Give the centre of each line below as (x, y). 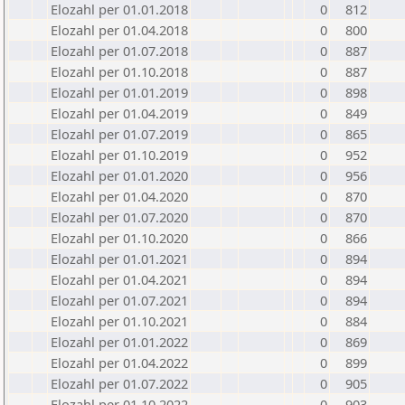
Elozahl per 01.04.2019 (119, 113)
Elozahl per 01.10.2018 (119, 71)
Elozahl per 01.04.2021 (119, 279)
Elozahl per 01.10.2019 (119, 155)
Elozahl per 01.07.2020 (119, 217)
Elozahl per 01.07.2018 (119, 51)
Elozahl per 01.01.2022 (119, 342)
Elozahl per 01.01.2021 (119, 259)
